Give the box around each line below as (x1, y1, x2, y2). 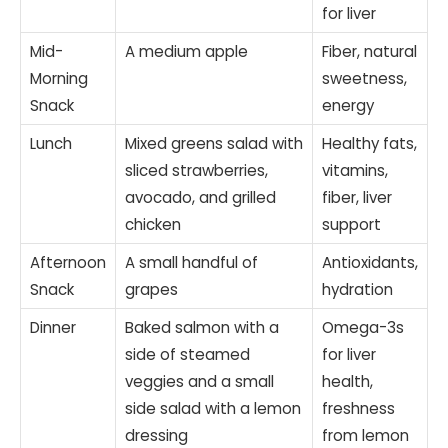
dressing (125, 424, 188, 446)
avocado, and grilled (125, 186, 276, 208)
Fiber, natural (322, 40, 417, 62)
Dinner (30, 316, 76, 338)
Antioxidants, (322, 251, 418, 273)
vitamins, (322, 159, 388, 181)
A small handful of (125, 251, 258, 273)
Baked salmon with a (125, 316, 279, 338)
